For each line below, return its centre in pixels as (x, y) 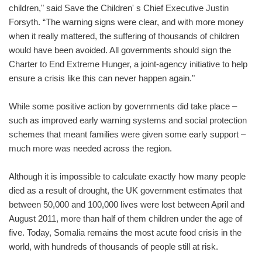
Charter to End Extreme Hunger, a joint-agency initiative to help (128, 64)
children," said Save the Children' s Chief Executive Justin (119, 8)
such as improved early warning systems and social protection (128, 120)
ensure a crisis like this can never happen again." (102, 78)
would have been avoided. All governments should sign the (120, 50)
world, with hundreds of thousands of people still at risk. (117, 247)
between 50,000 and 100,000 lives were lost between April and (127, 204)
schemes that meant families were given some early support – (127, 134)
